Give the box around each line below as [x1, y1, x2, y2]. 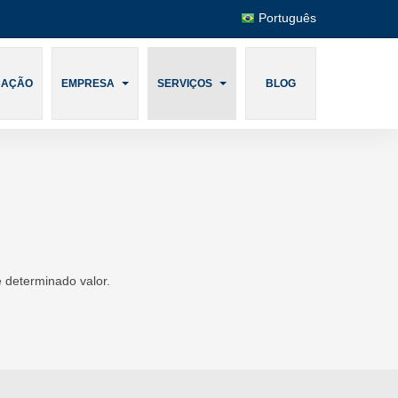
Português [259, 11, 316, 25]
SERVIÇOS [157, 77, 215, 90]
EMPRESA [61, 77, 117, 90]
